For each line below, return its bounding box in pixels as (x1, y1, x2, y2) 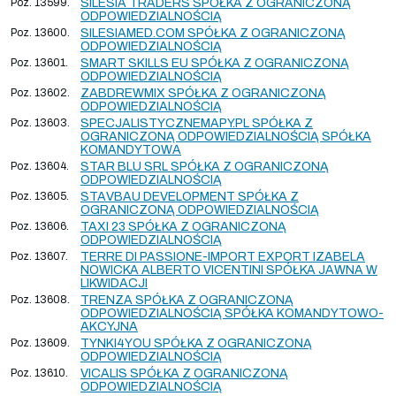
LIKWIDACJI (80, 276, 148, 290)
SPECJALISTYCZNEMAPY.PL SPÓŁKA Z (80, 116, 313, 130)
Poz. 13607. (11, 249, 68, 263)
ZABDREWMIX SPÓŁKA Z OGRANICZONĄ (80, 86, 326, 100)
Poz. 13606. (11, 219, 69, 232)
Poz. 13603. (11, 116, 70, 129)
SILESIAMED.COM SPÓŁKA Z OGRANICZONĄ (80, 26, 346, 40)
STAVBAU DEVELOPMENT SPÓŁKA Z (80, 189, 299, 203)
